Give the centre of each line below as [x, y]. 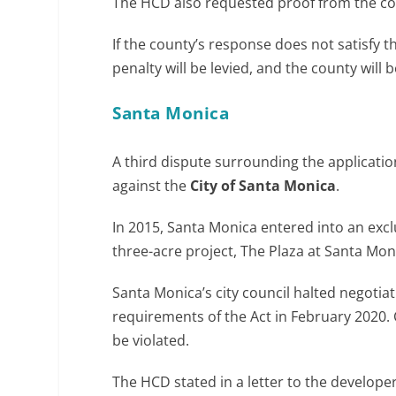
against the [152, 185]
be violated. [151, 340]
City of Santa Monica [263, 185]
